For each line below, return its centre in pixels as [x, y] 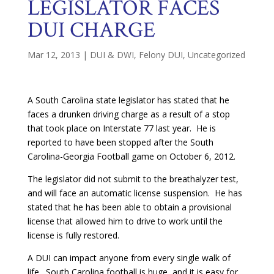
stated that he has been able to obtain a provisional [129, 207]
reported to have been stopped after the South [120, 142]
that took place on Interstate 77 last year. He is [121, 128]
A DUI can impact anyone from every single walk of [129, 257]
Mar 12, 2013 [54, 54]
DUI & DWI [112, 54]
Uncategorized [216, 54]
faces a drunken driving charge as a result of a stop [128, 114]
